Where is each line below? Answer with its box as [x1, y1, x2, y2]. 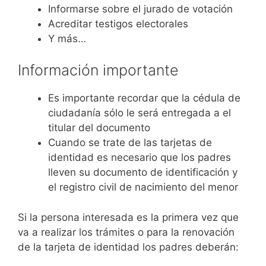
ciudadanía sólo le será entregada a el [48, 107, 231, 119]
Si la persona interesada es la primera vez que [18, 211, 239, 223]
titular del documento [48, 122, 150, 134]
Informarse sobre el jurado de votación [48, 2, 233, 15]
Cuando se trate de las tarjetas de [48, 137, 212, 148]
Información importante [18, 61, 179, 79]
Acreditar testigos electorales [48, 17, 188, 30]
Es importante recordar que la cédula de [48, 92, 240, 104]
